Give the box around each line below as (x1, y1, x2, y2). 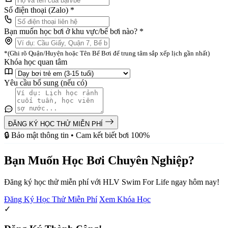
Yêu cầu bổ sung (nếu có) (4, 78, 87, 88)
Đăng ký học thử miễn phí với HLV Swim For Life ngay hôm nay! (4, 177, 219, 186)
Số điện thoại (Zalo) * (4, 6, 74, 15)
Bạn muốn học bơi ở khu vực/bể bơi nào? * (4, 27, 144, 36)
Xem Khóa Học (99, 194, 151, 204)
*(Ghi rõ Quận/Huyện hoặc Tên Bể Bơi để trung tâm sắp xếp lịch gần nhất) (4, 49, 210, 58)
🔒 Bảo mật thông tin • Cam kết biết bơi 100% (4, 131, 150, 140)
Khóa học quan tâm (4, 58, 67, 67)
